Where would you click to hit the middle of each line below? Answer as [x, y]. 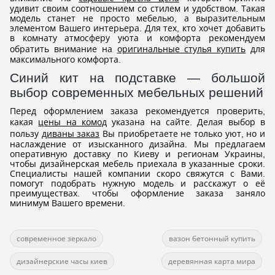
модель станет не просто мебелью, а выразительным [137, 18]
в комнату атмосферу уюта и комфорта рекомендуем [137, 38]
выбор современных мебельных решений [137, 93]
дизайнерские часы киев [62, 261]
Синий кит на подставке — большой [137, 78]
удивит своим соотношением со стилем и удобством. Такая [137, 9]
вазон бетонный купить [212, 239]
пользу [26, 134]
